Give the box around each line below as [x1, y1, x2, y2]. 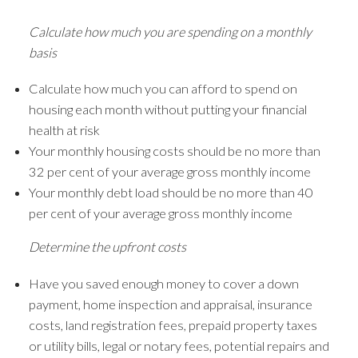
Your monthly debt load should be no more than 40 [28, 185, 313, 201]
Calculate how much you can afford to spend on [28, 81, 297, 97]
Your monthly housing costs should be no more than [28, 143, 320, 159]
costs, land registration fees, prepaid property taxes [28, 316, 317, 332]
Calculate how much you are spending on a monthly [28, 23, 312, 39]
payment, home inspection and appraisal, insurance [28, 296, 312, 312]
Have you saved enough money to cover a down [28, 275, 299, 291]
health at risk [28, 122, 100, 138]
